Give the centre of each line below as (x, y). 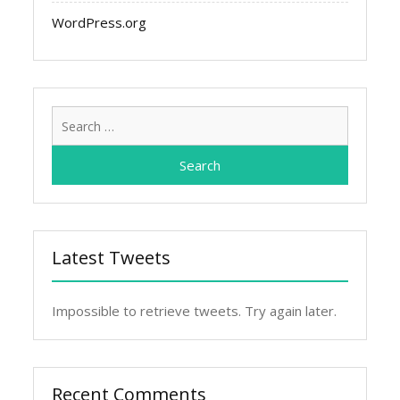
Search (367, 116)
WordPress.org (100, 22)
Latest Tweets (112, 258)
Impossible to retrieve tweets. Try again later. (195, 311)
